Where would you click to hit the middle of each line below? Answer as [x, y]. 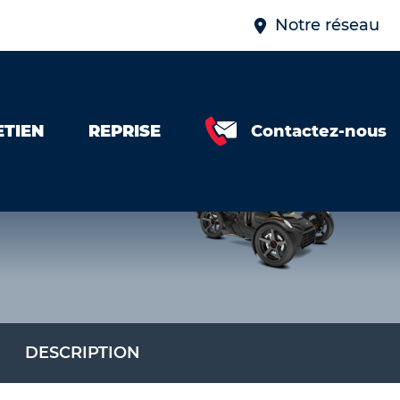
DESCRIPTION [82, 353]
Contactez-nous [319, 131]
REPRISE [125, 131]
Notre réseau [327, 25]
